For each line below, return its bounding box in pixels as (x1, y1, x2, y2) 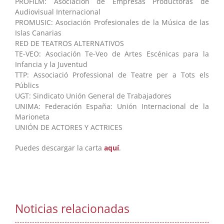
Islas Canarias (15, 27, 61, 37)
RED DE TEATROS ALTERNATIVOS (15, 38, 124, 48)
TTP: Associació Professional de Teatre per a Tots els (15, 69, 209, 79)
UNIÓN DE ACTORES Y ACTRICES (15, 122, 122, 132)
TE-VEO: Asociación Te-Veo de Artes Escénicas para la (15, 48, 209, 58)
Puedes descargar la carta (15, 142, 104, 152)
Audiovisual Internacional (15, 6, 100, 16)
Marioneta (15, 111, 49, 121)
